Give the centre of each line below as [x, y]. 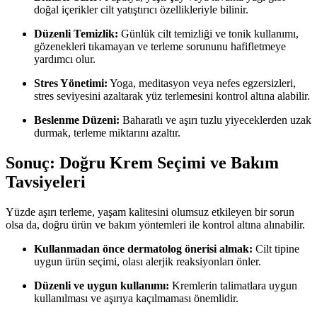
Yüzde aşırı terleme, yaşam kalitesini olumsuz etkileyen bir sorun [150, 212]
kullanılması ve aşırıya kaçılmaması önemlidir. [136, 299]
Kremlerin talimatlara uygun [233, 286]
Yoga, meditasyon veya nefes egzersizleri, [202, 83]
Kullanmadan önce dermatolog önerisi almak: [143, 249]
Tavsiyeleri [46, 182]
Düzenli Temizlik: [76, 34]
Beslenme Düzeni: [77, 120]
